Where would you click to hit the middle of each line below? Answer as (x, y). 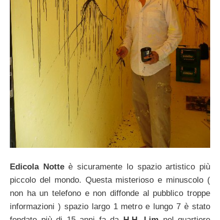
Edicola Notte (37, 167)
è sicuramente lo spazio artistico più (137, 167)
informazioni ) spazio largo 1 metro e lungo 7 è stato (110, 206)
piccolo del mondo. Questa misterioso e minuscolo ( (110, 180)
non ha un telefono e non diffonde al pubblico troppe (110, 193)
